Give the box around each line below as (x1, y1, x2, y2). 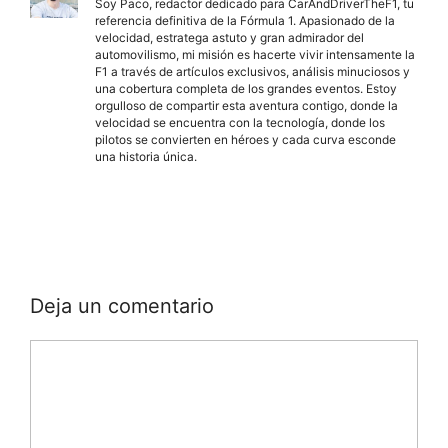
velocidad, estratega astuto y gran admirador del (95, 30, 364, 46)
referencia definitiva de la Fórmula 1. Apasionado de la (95, 13, 395, 29)
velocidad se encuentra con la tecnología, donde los (95, 115, 385, 131)
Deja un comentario (30, 293, 214, 318)
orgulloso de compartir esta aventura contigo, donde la (95, 98, 398, 114)
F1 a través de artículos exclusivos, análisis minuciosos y (95, 64, 410, 80)
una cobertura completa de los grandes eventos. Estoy (95, 81, 397, 97)
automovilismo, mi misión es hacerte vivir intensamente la (95, 47, 415, 63)
